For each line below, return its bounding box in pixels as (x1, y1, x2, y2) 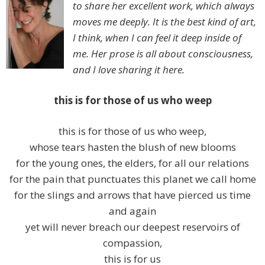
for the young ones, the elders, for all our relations (16, 156, 249, 170)
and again (109, 204, 156, 218)
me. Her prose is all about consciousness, (73, 47, 253, 61)
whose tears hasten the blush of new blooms (29, 140, 236, 154)
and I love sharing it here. (73, 63, 185, 77)
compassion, (103, 236, 162, 250)
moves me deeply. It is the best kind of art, (73, 15, 256, 29)
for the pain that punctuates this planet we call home (9, 172, 256, 186)
